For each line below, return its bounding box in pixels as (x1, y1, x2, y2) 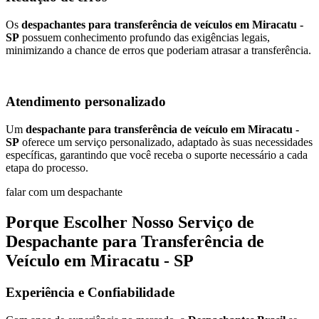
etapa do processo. (6, 162, 88, 174)
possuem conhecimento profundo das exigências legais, (19, 31, 270, 43)
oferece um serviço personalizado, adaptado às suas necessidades (19, 136, 313, 148)
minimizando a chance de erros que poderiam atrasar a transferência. (6, 43, 311, 56)
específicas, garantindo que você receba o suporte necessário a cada (6, 149, 308, 161)
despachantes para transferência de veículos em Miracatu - (21, 18, 303, 31)
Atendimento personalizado (6, 94, 166, 110)
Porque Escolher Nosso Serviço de (6, 212, 254, 231)
